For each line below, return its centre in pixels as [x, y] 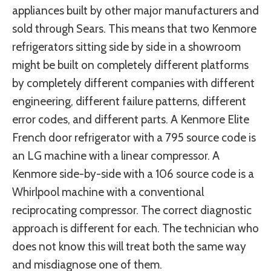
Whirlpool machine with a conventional [108, 192]
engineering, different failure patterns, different [129, 102]
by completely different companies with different [133, 83]
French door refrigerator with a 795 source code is [134, 138]
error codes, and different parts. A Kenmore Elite [131, 120]
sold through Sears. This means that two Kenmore [134, 29]
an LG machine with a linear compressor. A [116, 156]
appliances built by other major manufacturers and [135, 11]
